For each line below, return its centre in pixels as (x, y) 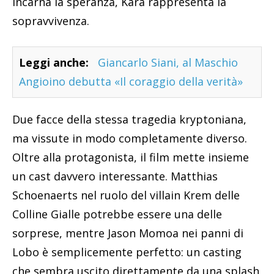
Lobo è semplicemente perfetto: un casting (127, 252)
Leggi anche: (54, 63)
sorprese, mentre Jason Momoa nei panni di (128, 233)
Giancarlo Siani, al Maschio (168, 63)
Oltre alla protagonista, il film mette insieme (131, 157)
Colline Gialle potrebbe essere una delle (117, 214)
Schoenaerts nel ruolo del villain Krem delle (126, 195)
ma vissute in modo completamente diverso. (130, 139)
